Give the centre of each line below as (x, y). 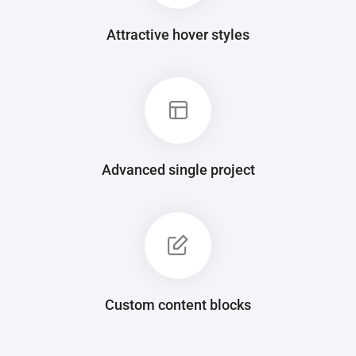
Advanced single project (178, 169)
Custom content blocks (178, 304)
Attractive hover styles (178, 34)
